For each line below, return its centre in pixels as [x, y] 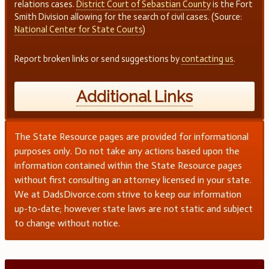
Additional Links [134, 96]
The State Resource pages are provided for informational [131, 137]
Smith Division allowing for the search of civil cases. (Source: [128, 17]
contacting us [207, 59]
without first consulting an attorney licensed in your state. [133, 180]
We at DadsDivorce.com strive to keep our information [128, 195]
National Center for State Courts [78, 30]
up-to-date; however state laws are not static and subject [133, 209]
